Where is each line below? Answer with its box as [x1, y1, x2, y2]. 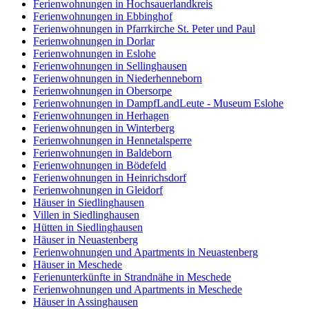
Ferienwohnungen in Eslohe [33, 47, 156, 59]
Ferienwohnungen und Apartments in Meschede [33, 283, 242, 295]
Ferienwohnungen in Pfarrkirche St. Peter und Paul [33, 22, 255, 34]
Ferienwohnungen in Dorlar [33, 34, 154, 47]
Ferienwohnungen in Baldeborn [33, 146, 172, 159]
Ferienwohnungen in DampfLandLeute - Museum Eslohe [33, 97, 283, 109]
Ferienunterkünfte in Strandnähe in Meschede [33, 270, 231, 283]
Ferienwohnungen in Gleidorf [33, 183, 163, 196]
